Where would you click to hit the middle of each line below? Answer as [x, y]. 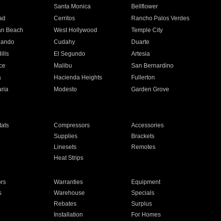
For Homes [146, 215]
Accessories [148, 125]
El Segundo [69, 54]
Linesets [65, 147]
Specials [143, 193]
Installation [68, 215]
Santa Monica [72, 6]
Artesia [141, 54]
